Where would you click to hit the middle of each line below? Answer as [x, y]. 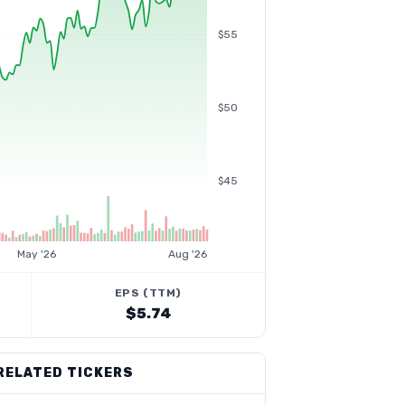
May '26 [37, 254]
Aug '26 [188, 254]
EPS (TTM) [148, 293]
